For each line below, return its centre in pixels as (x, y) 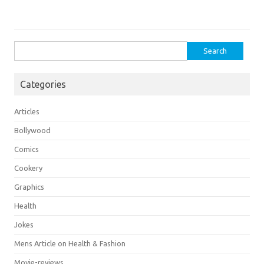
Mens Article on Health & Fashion (70, 243)
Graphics (29, 187)
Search (25, 47)
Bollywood (32, 130)
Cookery (28, 168)
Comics (27, 149)
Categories (43, 84)
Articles (27, 111)
